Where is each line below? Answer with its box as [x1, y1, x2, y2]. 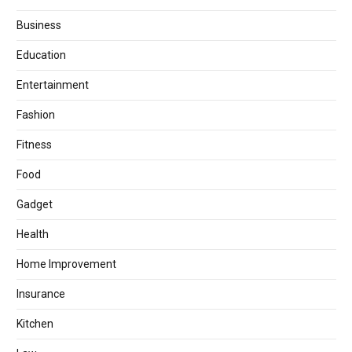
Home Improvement [16, 257, 116, 270]
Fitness [16, 137, 52, 151]
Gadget [16, 197, 53, 211]
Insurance [16, 287, 65, 300]
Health [16, 227, 49, 240]
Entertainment [16, 78, 89, 91]
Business [16, 18, 61, 31]
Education [16, 48, 66, 61]
